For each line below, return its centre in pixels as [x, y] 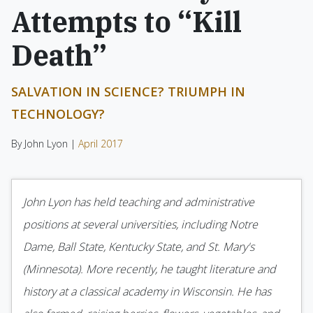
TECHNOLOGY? [58, 114]
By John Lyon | [45, 144]
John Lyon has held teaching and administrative [139, 202]
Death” [59, 55]
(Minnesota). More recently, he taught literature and [150, 269]
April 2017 [101, 144]
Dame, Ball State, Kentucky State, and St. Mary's [139, 247]
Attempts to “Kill [126, 22]
